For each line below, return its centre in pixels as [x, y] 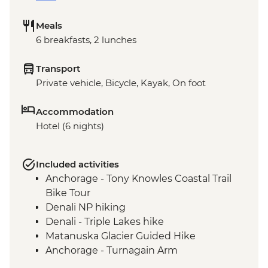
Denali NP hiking [86, 208]
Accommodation [75, 112]
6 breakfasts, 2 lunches [86, 40]
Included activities [77, 165]
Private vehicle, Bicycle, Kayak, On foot [121, 83]
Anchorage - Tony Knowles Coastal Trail [138, 179]
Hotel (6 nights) [70, 126]
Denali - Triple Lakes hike [105, 222]
